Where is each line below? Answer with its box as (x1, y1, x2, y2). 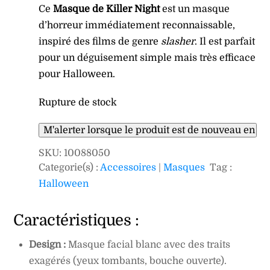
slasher (161, 36, 195, 48)
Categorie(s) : (39, 162, 101, 173)
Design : (29, 239, 66, 251)
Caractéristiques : (13, 211, 139, 229)
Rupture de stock (39, 96, 118, 108)
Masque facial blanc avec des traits (66, 239, 230, 251)
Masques (163, 162, 206, 173)
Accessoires (100, 162, 157, 173)
